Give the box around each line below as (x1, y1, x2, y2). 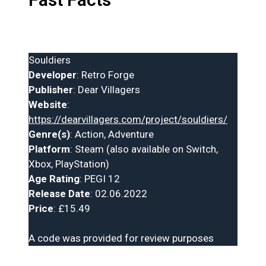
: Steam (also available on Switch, (70, 142, 218, 155)
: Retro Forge (77, 68, 134, 81)
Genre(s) (28, 128, 70, 140)
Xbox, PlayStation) (28, 157, 109, 170)
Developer (28, 68, 77, 81)
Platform (28, 142, 70, 155)
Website (28, 98, 67, 110)
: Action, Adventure (70, 128, 154, 140)
